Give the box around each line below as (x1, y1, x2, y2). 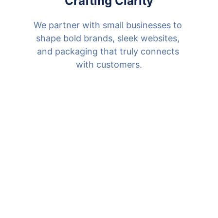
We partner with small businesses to (34, 19, 184, 30)
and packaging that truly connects (36, 46, 182, 56)
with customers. (76, 59, 142, 70)
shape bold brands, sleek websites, (36, 33, 182, 43)
